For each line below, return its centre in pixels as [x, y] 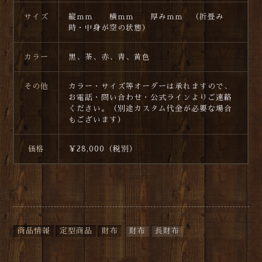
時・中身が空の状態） [109, 28]
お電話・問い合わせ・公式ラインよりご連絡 [150, 98]
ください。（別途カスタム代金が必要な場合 [150, 109]
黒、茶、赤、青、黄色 [109, 57]
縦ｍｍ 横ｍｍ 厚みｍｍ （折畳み [146, 17]
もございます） [97, 120]
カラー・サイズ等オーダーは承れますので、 [150, 87]
